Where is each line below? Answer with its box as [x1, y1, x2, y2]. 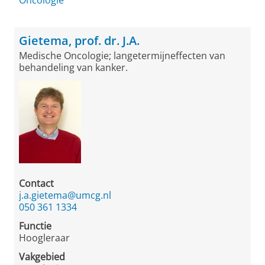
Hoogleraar [19, 231, 70, 244]
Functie [19, 219, 51, 232]
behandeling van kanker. [19, 61, 128, 74]
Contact [19, 177, 54, 190]
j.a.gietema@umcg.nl [19, 189, 111, 202]
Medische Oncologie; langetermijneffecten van [19, 49, 225, 62]
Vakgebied [19, 250, 65, 263]
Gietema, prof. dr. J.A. [19, 33, 140, 49]
